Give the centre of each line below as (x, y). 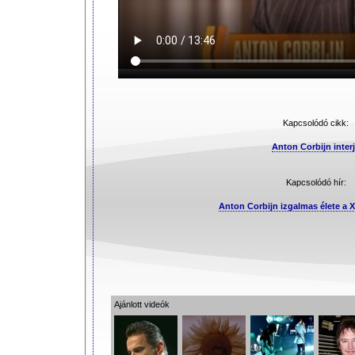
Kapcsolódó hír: (316, 182)
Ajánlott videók (141, 304)
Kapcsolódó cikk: (316, 123)
